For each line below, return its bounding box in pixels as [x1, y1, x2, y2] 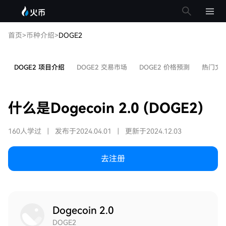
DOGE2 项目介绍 [14, 64, 65, 71]
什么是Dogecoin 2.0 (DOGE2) [8, 100, 203, 117]
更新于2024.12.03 [125, 127, 182, 135]
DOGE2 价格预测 [139, 64, 190, 71]
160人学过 [8, 127, 41, 135]
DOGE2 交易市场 [77, 64, 127, 71]
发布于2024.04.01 [55, 127, 111, 135]
